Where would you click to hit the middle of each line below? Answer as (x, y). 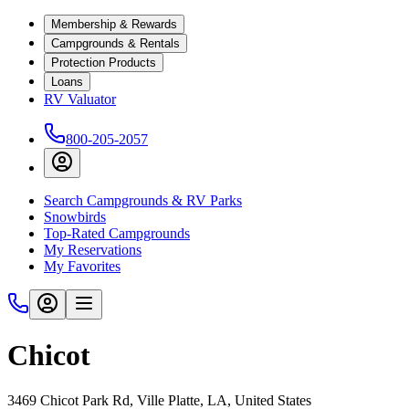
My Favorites (82, 266)
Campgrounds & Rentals (115, 43)
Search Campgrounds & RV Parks (143, 200)
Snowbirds (75, 217)
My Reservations (93, 250)
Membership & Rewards (114, 24)
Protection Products (104, 63)
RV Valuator (80, 99)
